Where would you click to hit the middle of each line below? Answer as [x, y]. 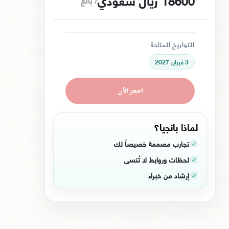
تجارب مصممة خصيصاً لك [152, 144]
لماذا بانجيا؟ [176, 127]
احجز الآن [130, 91]
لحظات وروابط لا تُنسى [157, 159]
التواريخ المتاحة [173, 44]
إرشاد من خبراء [169, 175]
